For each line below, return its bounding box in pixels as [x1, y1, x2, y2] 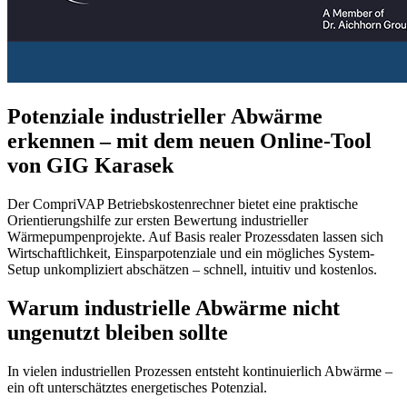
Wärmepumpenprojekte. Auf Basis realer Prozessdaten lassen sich [7, 229, 383, 245]
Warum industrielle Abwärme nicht [7, 296, 340, 321]
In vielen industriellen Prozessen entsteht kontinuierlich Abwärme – [7, 363, 392, 380]
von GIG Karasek [7, 154, 174, 178]
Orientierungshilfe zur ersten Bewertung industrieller [7, 213, 308, 229]
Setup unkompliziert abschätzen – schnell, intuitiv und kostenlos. [7, 262, 377, 278]
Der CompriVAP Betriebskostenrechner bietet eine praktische [7, 196, 358, 213]
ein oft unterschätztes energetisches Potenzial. [7, 380, 267, 396]
